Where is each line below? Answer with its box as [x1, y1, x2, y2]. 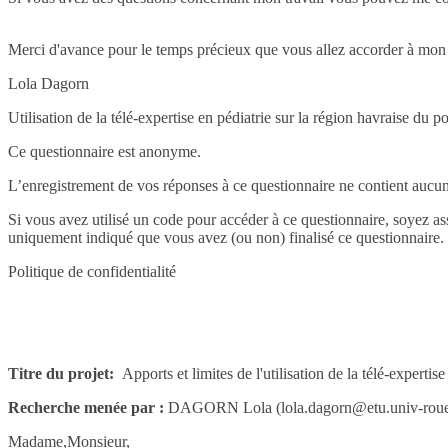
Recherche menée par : [8, 398, 168, 416]
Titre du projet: [8, 364, 118, 382]
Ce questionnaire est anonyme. [8, 142, 201, 160]
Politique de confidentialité [8, 262, 176, 280]
